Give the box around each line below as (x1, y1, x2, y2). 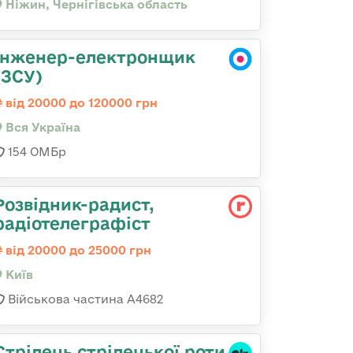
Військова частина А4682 (5, 292, 163, 306)
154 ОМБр (5, 145, 66, 158)
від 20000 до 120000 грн (2, 96, 158, 110)
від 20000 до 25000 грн (2, 243, 151, 257)
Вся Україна (2, 121, 80, 134)
